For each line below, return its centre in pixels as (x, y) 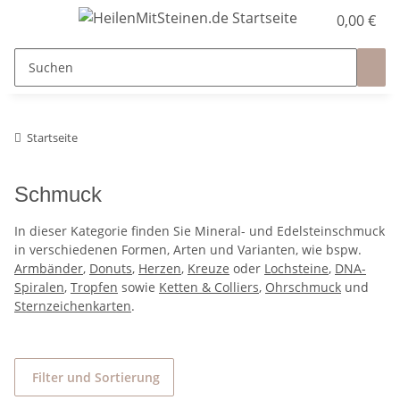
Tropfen (94, 287)
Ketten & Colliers (209, 287)
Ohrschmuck (303, 287)
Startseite (52, 137)
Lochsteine (296, 268)
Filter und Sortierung (96, 377)
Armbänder (49, 268)
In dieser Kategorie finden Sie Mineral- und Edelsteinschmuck (200, 231)
